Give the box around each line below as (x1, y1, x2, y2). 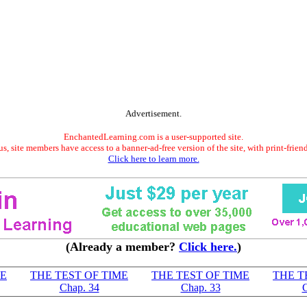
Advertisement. (125, 108, 182, 119)
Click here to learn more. (108, 153, 199, 164)
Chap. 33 (180, 282, 221, 293)
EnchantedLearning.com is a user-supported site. (64, 132, 243, 142)
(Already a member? (66, 240, 179, 254)
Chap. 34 (59, 282, 99, 293)
